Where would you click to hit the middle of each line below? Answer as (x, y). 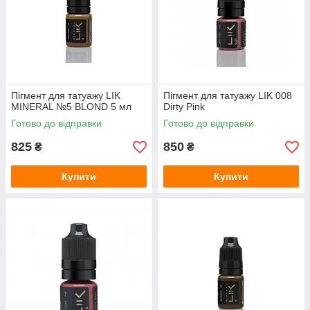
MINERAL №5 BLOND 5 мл (71, 107)
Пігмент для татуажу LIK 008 (228, 96)
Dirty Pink (184, 107)
